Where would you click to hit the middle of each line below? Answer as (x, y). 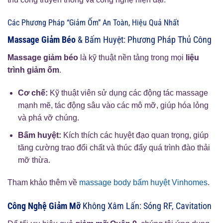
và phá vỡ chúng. (48, 118)
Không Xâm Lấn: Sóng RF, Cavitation (146, 206)
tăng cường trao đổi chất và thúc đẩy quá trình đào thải (114, 147)
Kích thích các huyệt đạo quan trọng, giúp (135, 135)
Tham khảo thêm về (43, 183)
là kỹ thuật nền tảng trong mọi (132, 58)
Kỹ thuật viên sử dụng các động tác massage (128, 93)
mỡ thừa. (34, 160)
